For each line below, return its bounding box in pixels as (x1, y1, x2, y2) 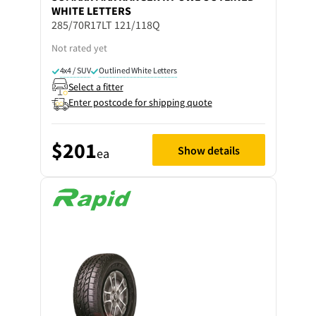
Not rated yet (51, 42, 107, 54)
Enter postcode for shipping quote (68, 96, 212, 109)
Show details (177, 142, 240, 157)
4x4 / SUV (59, 65, 91, 75)
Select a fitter (68, 80, 123, 93)
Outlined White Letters (99, 65, 177, 75)
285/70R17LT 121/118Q (51, 18, 160, 32)
